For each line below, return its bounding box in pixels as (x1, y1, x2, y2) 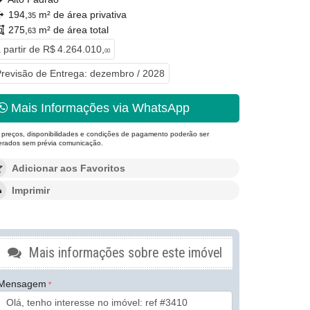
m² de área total (36, 24, 109, 35)
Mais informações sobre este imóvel (25, 245, 222, 261)
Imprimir (12, 185, 50, 196)
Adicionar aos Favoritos (12, 163, 125, 174)
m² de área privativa (36, 9, 127, 20)
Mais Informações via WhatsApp (8, 101, 190, 115)
